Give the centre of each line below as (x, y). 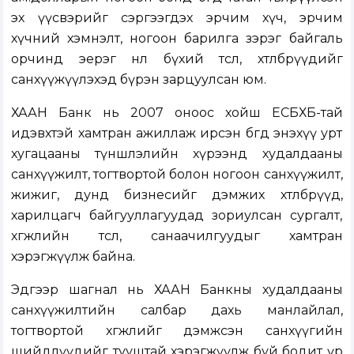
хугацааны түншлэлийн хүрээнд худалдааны (177, 154)
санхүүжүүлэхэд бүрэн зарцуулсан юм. (139, 80)
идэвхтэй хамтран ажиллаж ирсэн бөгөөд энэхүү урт (177, 134)
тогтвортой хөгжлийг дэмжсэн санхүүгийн (177, 331)
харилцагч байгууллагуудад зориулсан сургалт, (177, 216)
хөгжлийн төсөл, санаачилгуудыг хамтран (177, 236)
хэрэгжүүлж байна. (73, 257)
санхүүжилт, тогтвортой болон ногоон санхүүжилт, (177, 175)
